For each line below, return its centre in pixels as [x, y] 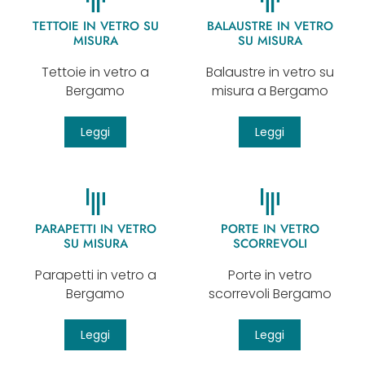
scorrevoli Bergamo [270, 293]
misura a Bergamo [270, 90]
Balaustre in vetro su [270, 72]
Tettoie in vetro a [95, 72]
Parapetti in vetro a [95, 275]
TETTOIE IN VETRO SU [95, 26]
